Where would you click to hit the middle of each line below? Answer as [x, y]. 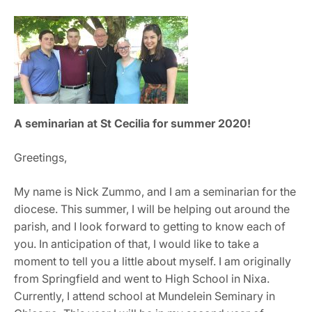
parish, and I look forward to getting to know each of [150, 226]
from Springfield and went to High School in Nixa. [142, 278]
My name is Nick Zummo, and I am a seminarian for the [155, 191]
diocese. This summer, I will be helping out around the [152, 209]
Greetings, [42, 157]
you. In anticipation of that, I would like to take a [136, 243]
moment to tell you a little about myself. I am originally [153, 261]
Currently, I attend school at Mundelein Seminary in [145, 296]
